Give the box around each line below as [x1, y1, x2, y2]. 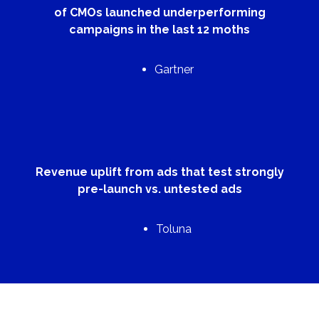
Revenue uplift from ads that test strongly [35, 165, 284, 179]
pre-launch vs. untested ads [77, 182, 242, 197]
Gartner [154, 63, 194, 77]
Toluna [156, 222, 192, 236]
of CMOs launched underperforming [53, 6, 266, 20]
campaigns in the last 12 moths [69, 23, 250, 37]
